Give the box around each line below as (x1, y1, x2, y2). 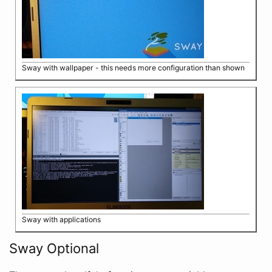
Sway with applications (22, 214, 101, 224)
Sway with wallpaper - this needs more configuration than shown (22, 63, 245, 73)
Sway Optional (9, 240, 99, 256)
